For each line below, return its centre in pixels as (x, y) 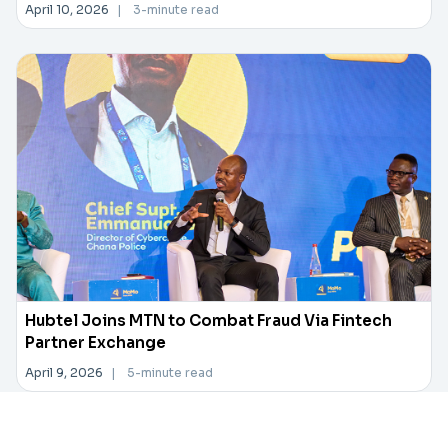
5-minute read (170, 372)
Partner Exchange (95, 342)
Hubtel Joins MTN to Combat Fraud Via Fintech (208, 320)
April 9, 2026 (64, 372)
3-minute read (176, 9)
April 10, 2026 (67, 9)
